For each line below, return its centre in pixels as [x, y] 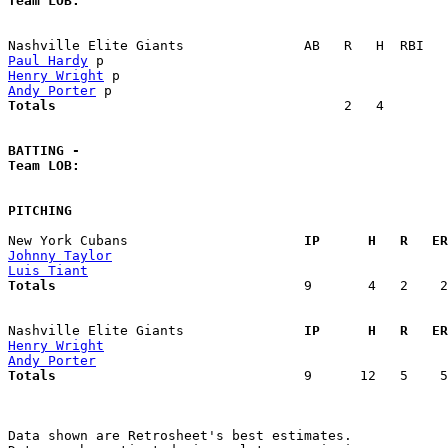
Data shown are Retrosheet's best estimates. [180, 435]
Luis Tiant [48, 270]
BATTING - [44, 150]
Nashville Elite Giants [148, 330]
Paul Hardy [48, 60]
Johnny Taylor [60, 255]
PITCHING [40, 210]
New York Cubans [148, 240]
